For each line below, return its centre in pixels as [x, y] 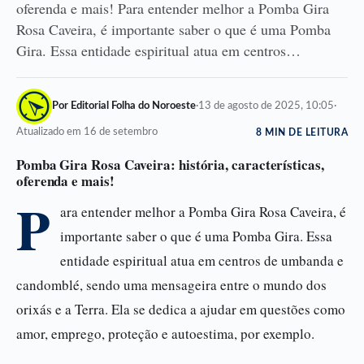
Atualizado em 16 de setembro [87, 132]
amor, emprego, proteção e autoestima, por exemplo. [165, 334]
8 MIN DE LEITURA [302, 132]
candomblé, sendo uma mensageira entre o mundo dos [171, 285]
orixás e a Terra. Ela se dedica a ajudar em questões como [181, 309]
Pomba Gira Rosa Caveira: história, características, [170, 165]
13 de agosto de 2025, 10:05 [266, 106]
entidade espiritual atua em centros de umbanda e [202, 260]
